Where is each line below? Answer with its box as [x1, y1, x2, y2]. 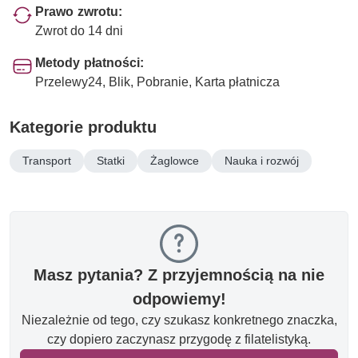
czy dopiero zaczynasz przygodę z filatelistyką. [47, 331, 311, 347]
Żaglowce [150, 153, 199, 168]
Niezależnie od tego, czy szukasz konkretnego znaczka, [21, 312, 337, 328]
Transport [22, 153, 71, 168]
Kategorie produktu [10, 117, 157, 137]
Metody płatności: [35, 54, 144, 70]
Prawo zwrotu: [35, 3, 122, 19]
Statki [97, 153, 125, 168]
